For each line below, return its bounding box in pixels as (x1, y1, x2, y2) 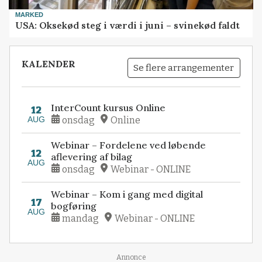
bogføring (51, 199, 97, 212)
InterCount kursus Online (51, 101, 166, 113)
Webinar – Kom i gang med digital (51, 188, 204, 200)
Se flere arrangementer (133, 62, 235, 73)
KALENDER (22, 58, 76, 70)
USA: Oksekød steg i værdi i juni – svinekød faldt (15, 19, 240, 32)
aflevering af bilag (51, 150, 133, 163)
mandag (62, 212, 99, 224)
